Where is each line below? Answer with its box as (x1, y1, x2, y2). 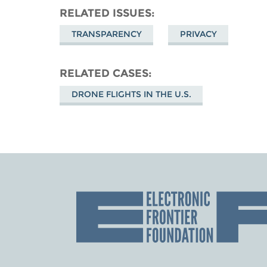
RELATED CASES (60, 66, 149, 79)
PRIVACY (179, 28, 217, 39)
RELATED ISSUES (60, 6, 152, 19)
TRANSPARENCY (71, 28, 142, 39)
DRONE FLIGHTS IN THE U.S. (71, 89, 191, 100)
